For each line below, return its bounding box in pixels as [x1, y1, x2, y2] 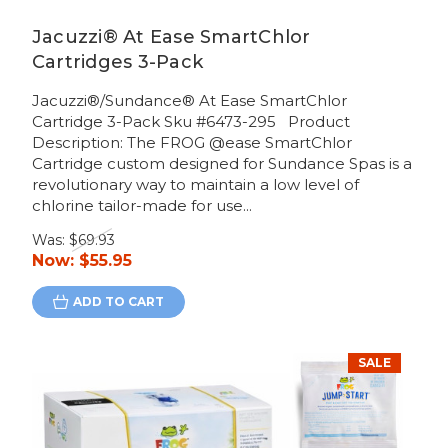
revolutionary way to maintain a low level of [31, 175, 359, 195]
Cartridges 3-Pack [31, 51, 204, 74]
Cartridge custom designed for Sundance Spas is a [31, 154, 412, 174]
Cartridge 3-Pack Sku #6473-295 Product [31, 112, 350, 132]
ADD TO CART [72, 294, 164, 310]
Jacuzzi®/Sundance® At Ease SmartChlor [31, 91, 347, 111]
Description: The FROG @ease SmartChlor [31, 133, 352, 153]
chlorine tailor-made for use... [31, 196, 252, 216]
